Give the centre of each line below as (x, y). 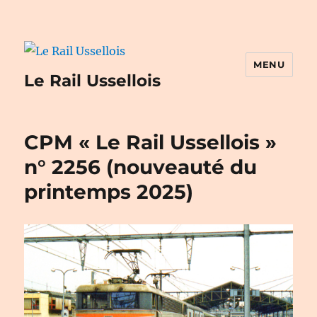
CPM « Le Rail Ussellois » (151, 142)
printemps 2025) (109, 191)
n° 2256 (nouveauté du (141, 167)
